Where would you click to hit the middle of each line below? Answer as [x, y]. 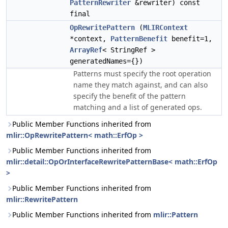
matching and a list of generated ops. [138, 107]
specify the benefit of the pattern [130, 96]
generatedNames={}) [106, 61]
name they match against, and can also [140, 85]
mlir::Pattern [176, 215]
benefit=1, [190, 39]
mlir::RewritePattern [42, 199]
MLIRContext [165, 27]
